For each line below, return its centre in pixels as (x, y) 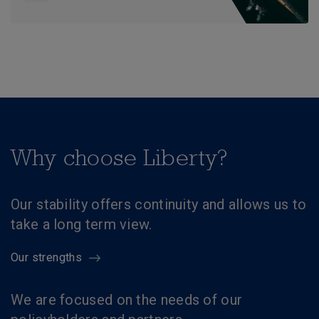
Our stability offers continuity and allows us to (159, 204)
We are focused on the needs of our (127, 300)
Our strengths (47, 257)
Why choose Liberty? (119, 157)
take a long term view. (82, 224)
